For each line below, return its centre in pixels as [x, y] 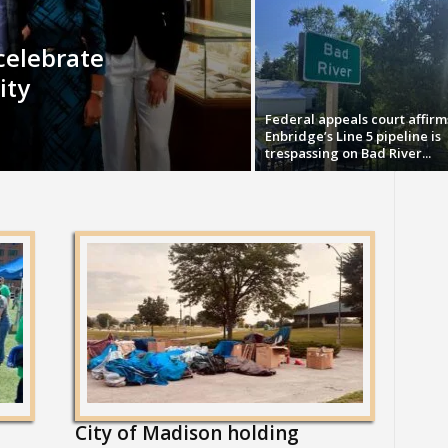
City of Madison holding [186, 433]
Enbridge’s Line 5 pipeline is [352, 136]
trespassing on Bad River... [347, 153]
